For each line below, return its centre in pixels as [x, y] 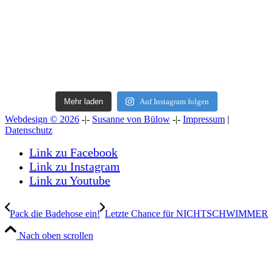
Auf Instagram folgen [174, 102]
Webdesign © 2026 [42, 119]
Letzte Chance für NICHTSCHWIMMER [186, 214]
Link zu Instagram [75, 167]
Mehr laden [84, 102]
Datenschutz [29, 130]
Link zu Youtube [70, 181]
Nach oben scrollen [56, 236]
